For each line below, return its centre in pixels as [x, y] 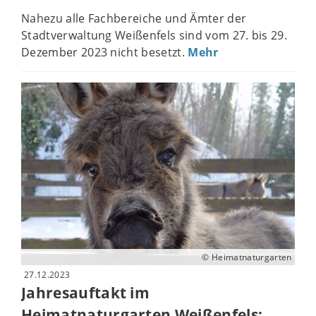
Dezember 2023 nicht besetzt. [105, 53]
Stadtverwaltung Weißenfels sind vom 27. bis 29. [154, 36]
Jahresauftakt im [86, 292]
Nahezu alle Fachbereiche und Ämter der [134, 19]
